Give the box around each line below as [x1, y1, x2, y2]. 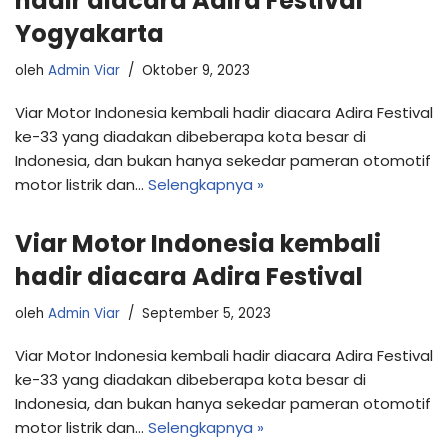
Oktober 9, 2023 [142, 60, 250, 80]
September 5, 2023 [142, 303, 271, 323]
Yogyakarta [15, 16, 164, 50]
